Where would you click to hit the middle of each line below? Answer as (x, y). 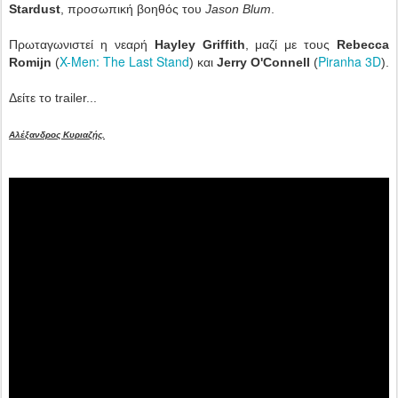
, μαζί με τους (291, 45)
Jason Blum (238, 9)
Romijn (30, 63)
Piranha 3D (350, 62)
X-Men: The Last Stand (124, 62)
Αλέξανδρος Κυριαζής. (57, 135)
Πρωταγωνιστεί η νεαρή (82, 45)
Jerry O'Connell (263, 63)
